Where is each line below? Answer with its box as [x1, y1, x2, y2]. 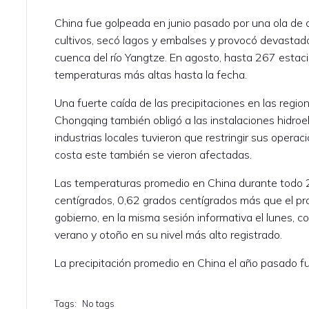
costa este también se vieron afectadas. [54, 147, 252, 161]
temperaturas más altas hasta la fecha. [54, 67, 248, 81]
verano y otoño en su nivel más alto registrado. [54, 227, 283, 241]
